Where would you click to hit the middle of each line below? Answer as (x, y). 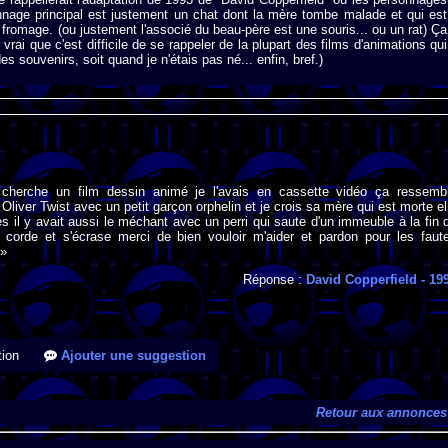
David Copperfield (362, 279)
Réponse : (275, 279)
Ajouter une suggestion (131, 355)
